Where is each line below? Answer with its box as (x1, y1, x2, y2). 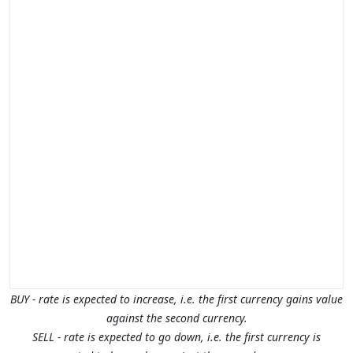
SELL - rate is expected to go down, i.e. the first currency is (32, 329, 321, 344)
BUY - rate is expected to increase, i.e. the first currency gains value (10, 291, 343, 307)
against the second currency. (106, 310, 247, 325)
